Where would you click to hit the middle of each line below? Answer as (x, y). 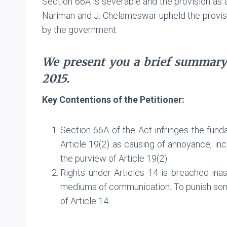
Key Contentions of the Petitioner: (113, 99)
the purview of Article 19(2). (115, 158)
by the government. (80, 29)
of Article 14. (85, 201)
